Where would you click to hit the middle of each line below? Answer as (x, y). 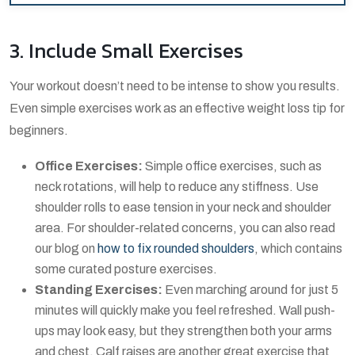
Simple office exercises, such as (232, 166)
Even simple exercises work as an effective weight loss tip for (177, 108)
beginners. (39, 130)
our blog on (65, 248)
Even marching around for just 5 (250, 289)
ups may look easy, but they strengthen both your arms (183, 330)
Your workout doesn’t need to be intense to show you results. (175, 86)
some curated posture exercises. (126, 269)
